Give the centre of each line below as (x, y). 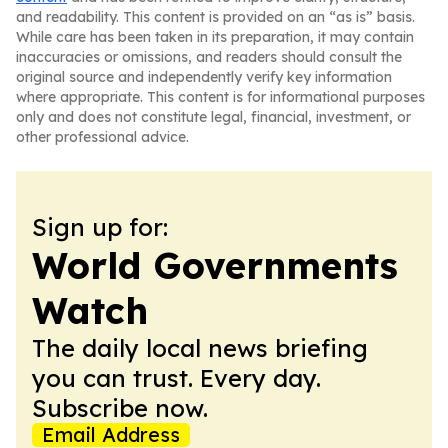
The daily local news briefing (200, 348)
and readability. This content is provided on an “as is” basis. (215, 17)
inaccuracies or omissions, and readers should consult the (209, 57)
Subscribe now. (120, 408)
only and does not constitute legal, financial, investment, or (213, 117)
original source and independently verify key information (204, 77)
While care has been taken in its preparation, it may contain (215, 37)
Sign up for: (100, 227)
